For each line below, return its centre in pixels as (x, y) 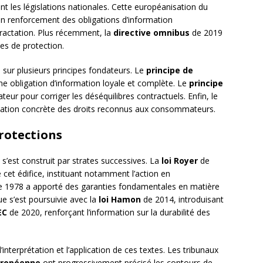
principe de (170, 70)
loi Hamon (120, 200)
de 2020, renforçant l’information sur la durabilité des (109, 213)
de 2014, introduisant (182, 200)
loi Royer (180, 161)
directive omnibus (151, 33)
